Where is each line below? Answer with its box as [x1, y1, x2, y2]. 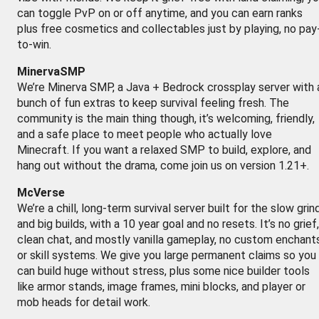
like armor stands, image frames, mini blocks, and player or [17, 280, 305, 293]
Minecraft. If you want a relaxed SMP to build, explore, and [17, 143, 311, 157]
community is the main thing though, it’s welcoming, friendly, [17, 112, 315, 125]
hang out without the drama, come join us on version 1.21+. [17, 159, 309, 172]
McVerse [17, 186, 65, 199]
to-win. [17, 38, 51, 51]
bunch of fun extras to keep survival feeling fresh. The [17, 96, 289, 110]
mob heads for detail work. [17, 296, 150, 309]
